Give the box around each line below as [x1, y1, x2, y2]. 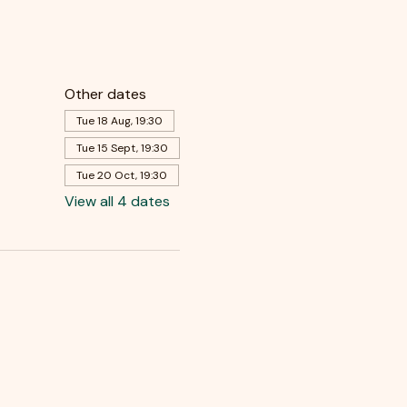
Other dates [64, 84, 146, 104]
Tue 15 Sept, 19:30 [75, 141, 168, 155]
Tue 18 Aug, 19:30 [75, 114, 163, 128]
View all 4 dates [64, 192, 170, 211]
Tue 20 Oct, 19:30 [75, 168, 167, 183]
